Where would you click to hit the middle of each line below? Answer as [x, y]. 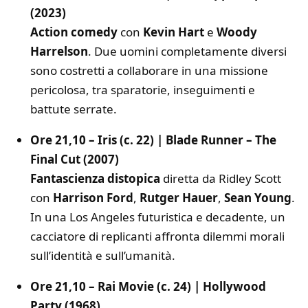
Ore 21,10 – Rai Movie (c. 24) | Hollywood [148, 286]
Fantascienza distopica [95, 178]
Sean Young [258, 197]
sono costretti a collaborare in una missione [149, 70]
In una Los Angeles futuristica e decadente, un [158, 217]
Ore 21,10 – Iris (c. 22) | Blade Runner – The [153, 140]
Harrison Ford [93, 197]
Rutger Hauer [179, 197]
